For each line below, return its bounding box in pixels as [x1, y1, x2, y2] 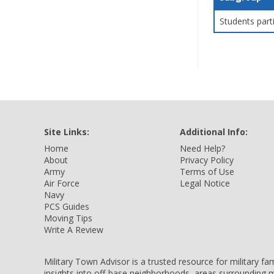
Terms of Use [180, 166, 234, 177]
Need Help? [180, 143, 225, 154]
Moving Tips [44, 212, 92, 224]
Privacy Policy [180, 154, 234, 166]
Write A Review [44, 224, 103, 235]
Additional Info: [180, 126, 248, 138]
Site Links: [44, 126, 89, 138]
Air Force [44, 177, 80, 189]
